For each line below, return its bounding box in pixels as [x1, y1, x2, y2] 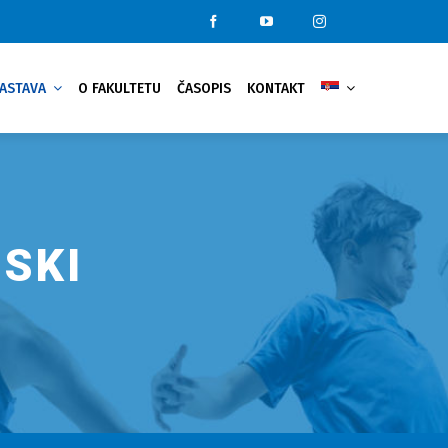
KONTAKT [247, 79, 306, 97]
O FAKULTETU [78, 79, 162, 97]
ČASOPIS [177, 79, 232, 97]
